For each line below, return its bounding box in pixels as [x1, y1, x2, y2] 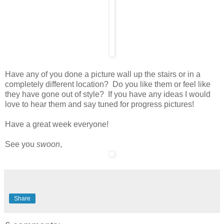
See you [5, 139, 36, 148]
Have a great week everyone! [5, 119, 108, 128]
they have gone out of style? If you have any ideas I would [5, 89, 210, 98]
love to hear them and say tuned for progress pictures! [5, 99, 194, 108]
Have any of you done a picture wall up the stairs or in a [5, 69, 200, 78]
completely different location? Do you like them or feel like [5, 79, 210, 88]
